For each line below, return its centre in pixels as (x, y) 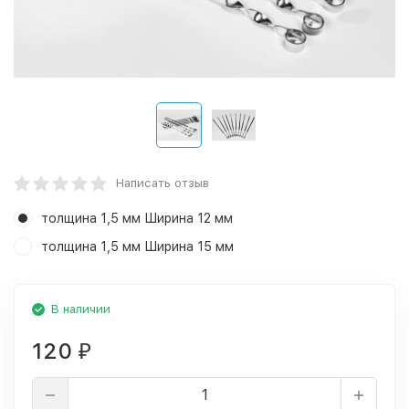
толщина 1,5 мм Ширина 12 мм (137, 218)
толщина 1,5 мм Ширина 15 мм (137, 246)
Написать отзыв (163, 183)
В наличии (81, 309)
